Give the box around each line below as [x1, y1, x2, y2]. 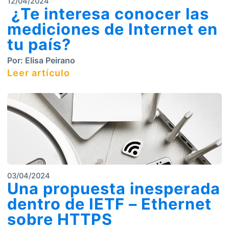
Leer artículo [7, 67, 70, 78]
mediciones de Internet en [7, 19, 218, 38]
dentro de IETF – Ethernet [7, 194, 212, 213]
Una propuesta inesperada [7, 179, 220, 198]
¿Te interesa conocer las [7, 4, 209, 23]
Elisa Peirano [23, 55, 75, 65]
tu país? [7, 35, 71, 54]
